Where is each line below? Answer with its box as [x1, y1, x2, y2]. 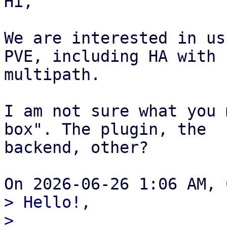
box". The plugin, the [4, 120, 206, 138]
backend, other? [4, 138, 148, 157]
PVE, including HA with [4, 47, 216, 65]
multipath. [4, 65, 100, 84]
